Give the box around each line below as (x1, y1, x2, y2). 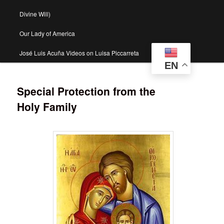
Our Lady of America (19, 29, 75, 38)
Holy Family (17, 99, 77, 114)
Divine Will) (19, 9, 50, 18)
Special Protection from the (17, 83, 156, 99)
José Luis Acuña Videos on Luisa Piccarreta (19, 48, 139, 57)
